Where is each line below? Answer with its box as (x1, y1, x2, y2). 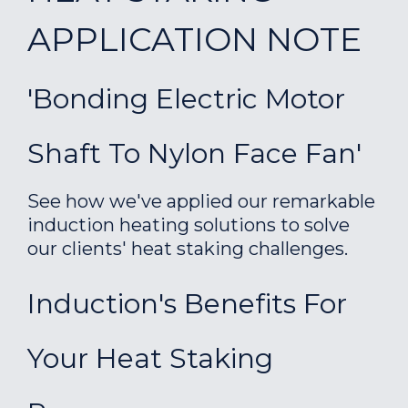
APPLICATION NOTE (27, 19, 362, 59)
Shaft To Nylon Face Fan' (27, 137, 362, 170)
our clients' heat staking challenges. (27, 238, 348, 260)
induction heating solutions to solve (27, 214, 350, 236)
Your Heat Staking (27, 342, 273, 375)
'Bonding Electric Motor (27, 82, 345, 116)
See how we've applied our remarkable (27, 190, 375, 212)
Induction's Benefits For (27, 287, 347, 321)
